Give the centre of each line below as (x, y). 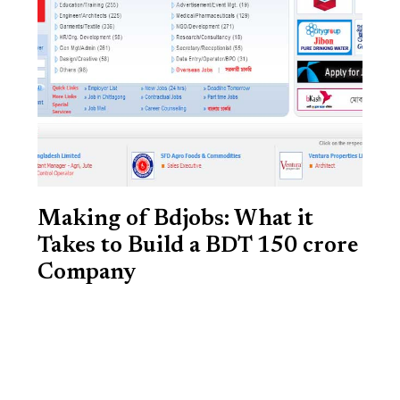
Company (87, 273)
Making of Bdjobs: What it (175, 220)
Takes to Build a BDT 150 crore (198, 246)
